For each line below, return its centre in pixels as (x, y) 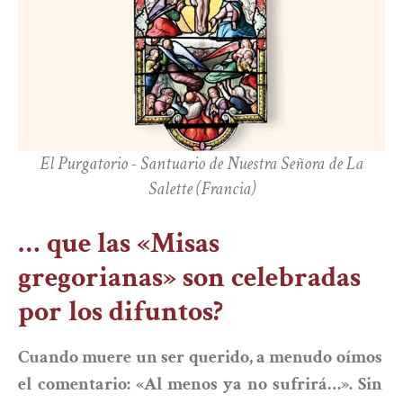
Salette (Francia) (201, 189)
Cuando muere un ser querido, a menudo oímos (200, 358)
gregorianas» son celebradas (189, 278)
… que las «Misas (119, 244)
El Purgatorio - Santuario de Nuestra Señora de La (201, 164)
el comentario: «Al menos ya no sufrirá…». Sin (200, 385)
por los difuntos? (121, 312)
